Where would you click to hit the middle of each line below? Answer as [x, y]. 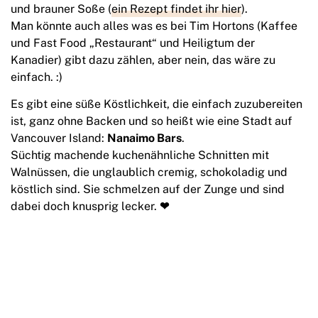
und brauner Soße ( [61, 9]
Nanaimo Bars [144, 138]
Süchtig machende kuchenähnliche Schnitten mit [140, 155]
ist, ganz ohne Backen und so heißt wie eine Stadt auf [152, 121]
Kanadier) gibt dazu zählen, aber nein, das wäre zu [143, 60]
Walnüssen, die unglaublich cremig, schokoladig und [149, 172]
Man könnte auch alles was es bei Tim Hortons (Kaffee [154, 26]
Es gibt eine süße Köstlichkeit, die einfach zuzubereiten [157, 104]
